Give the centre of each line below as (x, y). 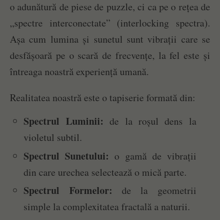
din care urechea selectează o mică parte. (105, 172)
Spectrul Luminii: (64, 121)
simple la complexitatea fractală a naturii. (107, 206)
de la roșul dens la (150, 121)
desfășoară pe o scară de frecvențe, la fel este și (110, 55)
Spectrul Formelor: (68, 190)
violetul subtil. (53, 137)
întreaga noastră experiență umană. (79, 72)
